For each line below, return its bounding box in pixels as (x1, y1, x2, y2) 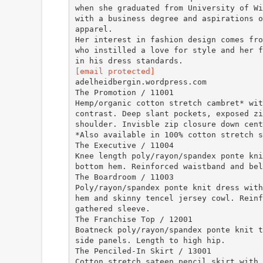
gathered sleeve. (75, 204, 150, 213)
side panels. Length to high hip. (75, 235, 225, 245)
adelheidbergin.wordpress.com (75, 77, 207, 86)
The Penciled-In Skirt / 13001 (75, 246, 211, 255)
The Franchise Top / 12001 (75, 214, 193, 224)
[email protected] (75, 66, 155, 76)
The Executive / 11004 (75, 140, 174, 150)
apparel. (75, 24, 113, 33)
